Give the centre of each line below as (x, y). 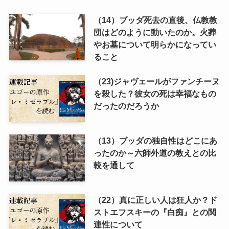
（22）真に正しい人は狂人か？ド (155, 200)
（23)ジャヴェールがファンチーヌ (156, 81)
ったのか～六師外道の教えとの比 (155, 153)
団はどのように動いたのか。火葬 (155, 32)
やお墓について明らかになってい (155, 44)
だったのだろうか (126, 106)
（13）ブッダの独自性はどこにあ (155, 140)
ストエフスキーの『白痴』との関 (155, 212)
